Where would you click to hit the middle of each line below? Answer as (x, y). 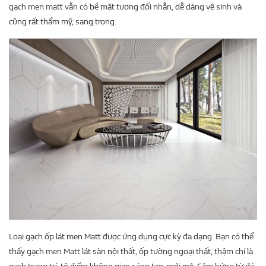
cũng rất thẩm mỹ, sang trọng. (63, 22)
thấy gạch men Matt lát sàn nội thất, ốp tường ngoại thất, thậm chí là (131, 251)
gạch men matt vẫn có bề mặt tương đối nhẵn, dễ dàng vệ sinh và (125, 7)
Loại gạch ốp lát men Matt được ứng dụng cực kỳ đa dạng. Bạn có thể (131, 236)
